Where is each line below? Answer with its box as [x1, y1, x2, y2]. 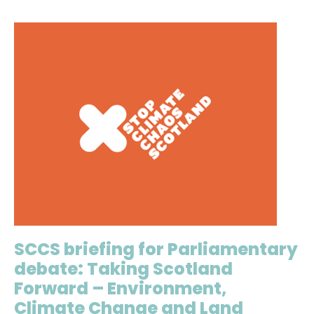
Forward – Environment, [14, 277, 227, 300]
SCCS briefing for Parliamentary [14, 238, 298, 261]
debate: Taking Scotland [14, 257, 233, 280]
